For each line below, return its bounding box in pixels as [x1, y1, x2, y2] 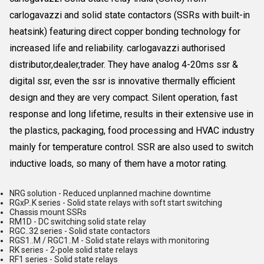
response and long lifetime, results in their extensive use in [9, 108, 253, 120]
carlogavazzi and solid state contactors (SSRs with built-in [9, 9, 250, 21]
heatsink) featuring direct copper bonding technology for [9, 26, 240, 37]
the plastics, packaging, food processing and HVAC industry [9, 125, 255, 136]
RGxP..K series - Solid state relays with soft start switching [9, 198, 222, 207]
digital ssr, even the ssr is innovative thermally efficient [9, 75, 235, 87]
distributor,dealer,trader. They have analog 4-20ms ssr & [9, 59, 238, 70]
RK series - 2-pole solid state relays [9, 245, 138, 255]
